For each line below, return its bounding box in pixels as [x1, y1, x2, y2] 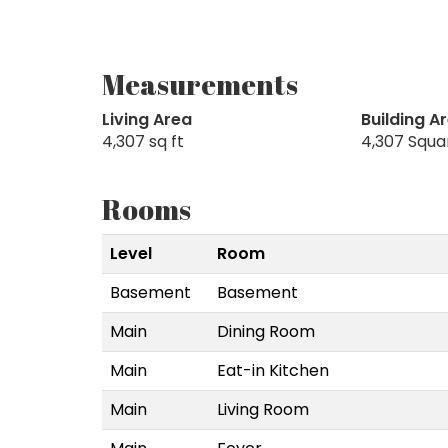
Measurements [102, 64, 298, 103]
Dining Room [217, 319, 315, 343]
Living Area [102, 107, 192, 131]
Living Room [217, 397, 309, 421]
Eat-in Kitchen [217, 358, 329, 382]
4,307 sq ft [102, 129, 184, 153]
